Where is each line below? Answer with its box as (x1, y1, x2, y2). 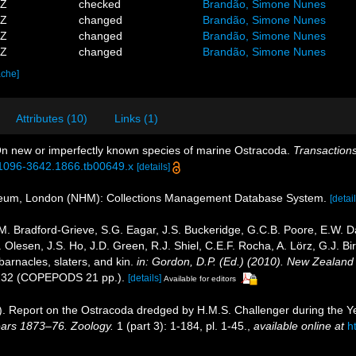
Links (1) (114, 112, 158, 125)
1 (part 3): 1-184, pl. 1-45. (114, 319, 247, 332)
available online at (253, 319, 344, 332)
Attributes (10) (16, 112, 87, 125)
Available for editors (164, 274, 236, 283)
